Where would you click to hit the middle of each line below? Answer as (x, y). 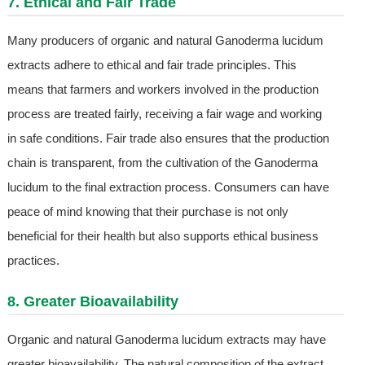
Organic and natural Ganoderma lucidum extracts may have (166, 340)
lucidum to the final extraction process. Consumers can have (168, 187)
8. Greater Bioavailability (92, 302)
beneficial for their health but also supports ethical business (163, 236)
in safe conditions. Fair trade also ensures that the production (168, 139)
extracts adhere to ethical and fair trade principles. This (152, 65)
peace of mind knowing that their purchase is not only (147, 212)
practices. (33, 261)
